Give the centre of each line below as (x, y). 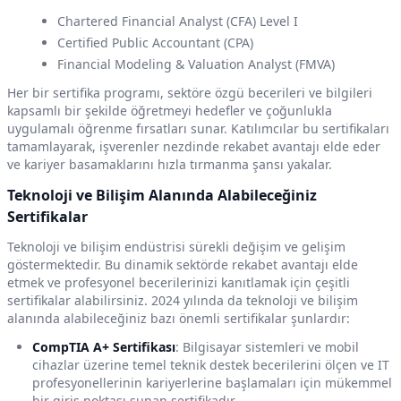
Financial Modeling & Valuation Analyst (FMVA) (196, 64)
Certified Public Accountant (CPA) (155, 43)
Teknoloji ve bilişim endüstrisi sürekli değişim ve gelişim (176, 247)
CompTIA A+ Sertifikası (104, 347)
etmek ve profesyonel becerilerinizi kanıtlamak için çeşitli (179, 283)
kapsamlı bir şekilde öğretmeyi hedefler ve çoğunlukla (170, 111)
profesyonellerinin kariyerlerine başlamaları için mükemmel (212, 383)
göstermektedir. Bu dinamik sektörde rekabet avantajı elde (183, 265)
